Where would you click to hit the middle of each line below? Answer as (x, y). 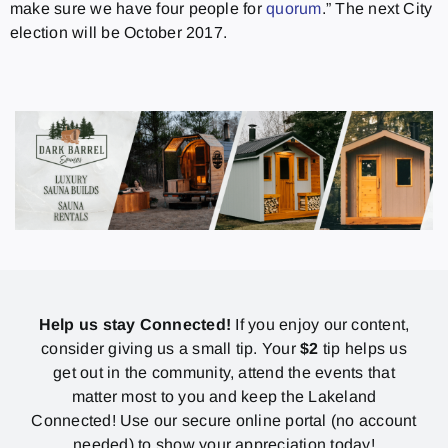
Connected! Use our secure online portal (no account (224, 420)
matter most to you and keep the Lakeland (224, 396)
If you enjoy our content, (320, 324)
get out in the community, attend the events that (224, 372)
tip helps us (362, 348)
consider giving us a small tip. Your (171, 348)
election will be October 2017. (118, 32)
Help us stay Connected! (135, 324)
